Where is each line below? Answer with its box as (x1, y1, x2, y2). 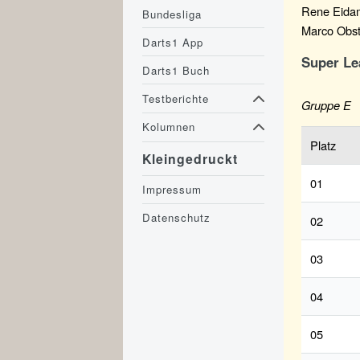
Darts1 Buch (142, 62, 211, 78)
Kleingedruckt (142, 149, 239, 169)
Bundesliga (142, 6, 202, 22)
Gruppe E (301, 96, 351, 113)
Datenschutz (142, 210, 211, 226)
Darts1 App (142, 34, 204, 50)
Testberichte (142, 91, 210, 107)
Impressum (142, 182, 202, 198)
